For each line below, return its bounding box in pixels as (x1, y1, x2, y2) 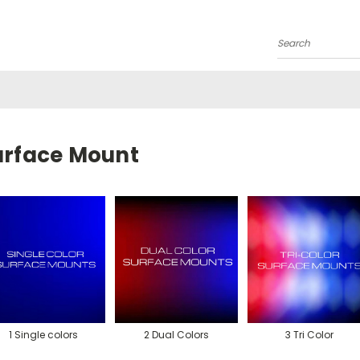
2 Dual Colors (144, 328, 210, 342)
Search (277, 41, 317, 58)
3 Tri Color (284, 328, 333, 342)
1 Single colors (9, 328, 79, 342)
